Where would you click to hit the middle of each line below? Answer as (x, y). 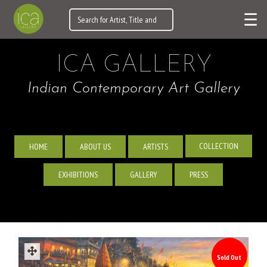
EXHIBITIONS (78, 175)
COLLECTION (219, 146)
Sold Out (229, 257)
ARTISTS (156, 146)
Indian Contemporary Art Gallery (133, 89)
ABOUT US (95, 146)
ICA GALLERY (133, 66)
